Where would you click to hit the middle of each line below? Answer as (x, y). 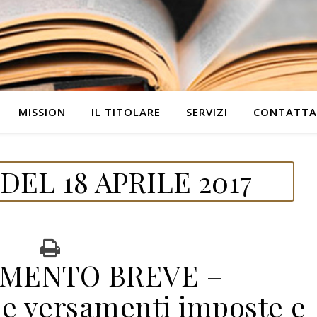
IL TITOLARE (126, 112)
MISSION (42, 112)
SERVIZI (207, 112)
